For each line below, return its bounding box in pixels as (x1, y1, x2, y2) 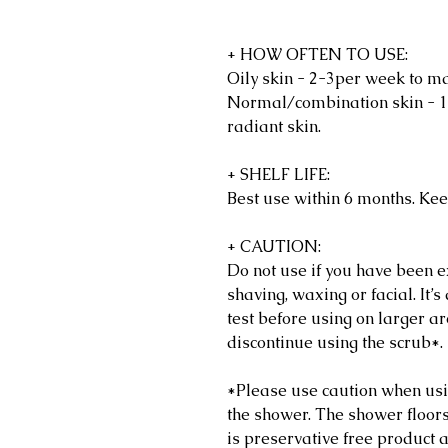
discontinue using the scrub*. (227, 332, 443, 354)
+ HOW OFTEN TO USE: (227, 44, 408, 66)
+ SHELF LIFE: (227, 164, 330, 186)
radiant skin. (227, 116, 321, 138)
